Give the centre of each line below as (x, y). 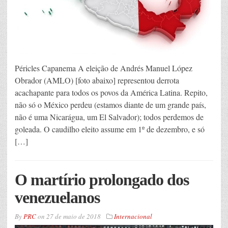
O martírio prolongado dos (102, 179)
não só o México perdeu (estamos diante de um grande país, (110, 104)
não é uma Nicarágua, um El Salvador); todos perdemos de (109, 117)
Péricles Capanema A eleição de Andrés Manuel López (104, 68)
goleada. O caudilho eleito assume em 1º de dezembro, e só (110, 129)
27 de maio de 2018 (74, 216)
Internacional (133, 216)
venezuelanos (57, 197)
